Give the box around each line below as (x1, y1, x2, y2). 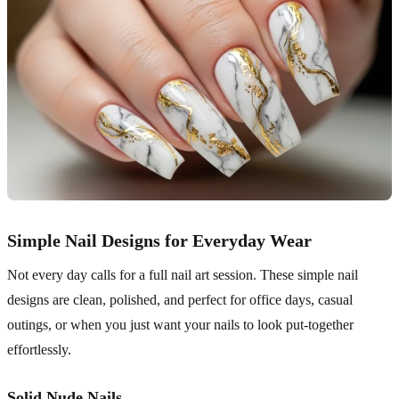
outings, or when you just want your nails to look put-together (7, 317, 354, 333)
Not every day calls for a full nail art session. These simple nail (7, 267, 358, 283)
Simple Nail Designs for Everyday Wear (7, 231, 312, 251)
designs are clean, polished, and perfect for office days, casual (7, 292, 353, 308)
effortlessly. (7, 342, 71, 358)
